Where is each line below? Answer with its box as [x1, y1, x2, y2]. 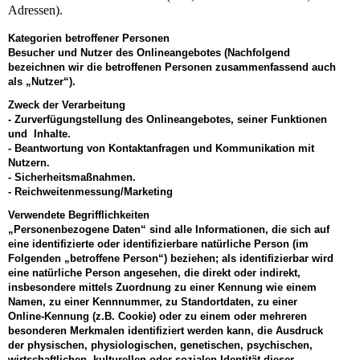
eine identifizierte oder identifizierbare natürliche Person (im [8, 238, 309, 251]
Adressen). [8, 2, 63, 17]
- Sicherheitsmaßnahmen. [8, 171, 136, 184]
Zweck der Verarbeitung [8, 99, 125, 112]
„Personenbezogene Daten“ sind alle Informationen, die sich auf [8, 223, 329, 236]
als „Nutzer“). [8, 75, 76, 88]
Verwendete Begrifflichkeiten [8, 209, 149, 222]
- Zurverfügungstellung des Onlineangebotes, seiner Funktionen [8, 113, 327, 126]
